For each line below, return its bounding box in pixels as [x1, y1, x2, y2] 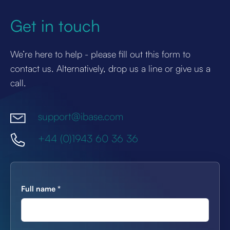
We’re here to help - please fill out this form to [10, 48, 190, 60]
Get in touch [10, 15, 100, 36]
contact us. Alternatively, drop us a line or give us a [10, 63, 210, 74]
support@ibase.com [38, 110, 123, 123]
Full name [21, 184, 57, 194]
